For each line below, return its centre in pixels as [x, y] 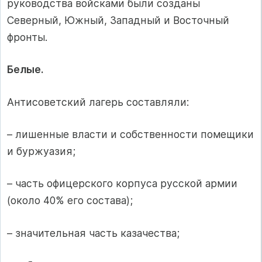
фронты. [27, 37]
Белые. [25, 70]
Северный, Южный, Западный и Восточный [118, 20]
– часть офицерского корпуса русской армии [122, 184]
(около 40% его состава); [70, 201]
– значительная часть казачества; [93, 233]
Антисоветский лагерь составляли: [98, 102]
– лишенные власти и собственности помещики [130, 134]
